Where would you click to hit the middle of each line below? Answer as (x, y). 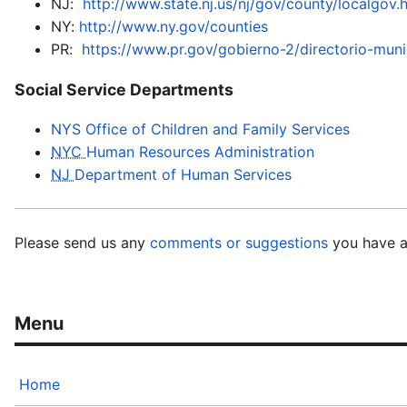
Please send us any (82, 243)
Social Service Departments (124, 89)
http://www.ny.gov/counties (174, 27)
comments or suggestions (241, 243)
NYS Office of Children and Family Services (200, 129)
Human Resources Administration (200, 152)
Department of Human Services (183, 175)
